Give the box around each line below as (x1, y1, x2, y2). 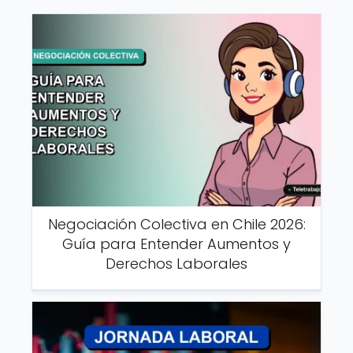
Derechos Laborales (106, 254, 247, 274)
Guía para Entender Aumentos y (62, 234, 291, 255)
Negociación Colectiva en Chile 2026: (47, 214, 306, 235)
